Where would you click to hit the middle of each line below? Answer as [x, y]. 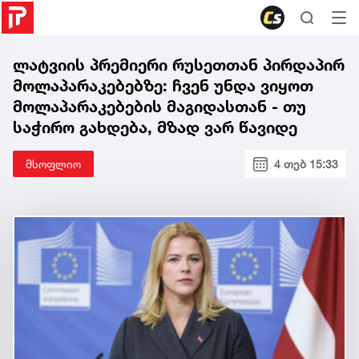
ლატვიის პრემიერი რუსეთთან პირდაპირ [179, 65]
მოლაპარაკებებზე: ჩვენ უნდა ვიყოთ [163, 86]
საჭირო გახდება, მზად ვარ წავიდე [155, 127]
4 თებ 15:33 [306, 164]
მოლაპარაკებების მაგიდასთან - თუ [159, 107]
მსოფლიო [53, 164]
